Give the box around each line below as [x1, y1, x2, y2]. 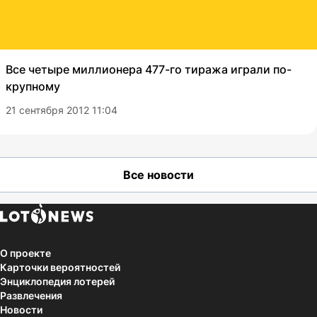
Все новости [123, 168, 194, 183]
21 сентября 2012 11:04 [6, 104, 117, 117]
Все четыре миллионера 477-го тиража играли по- [6, 62, 292, 77]
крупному [6, 79, 60, 94]
